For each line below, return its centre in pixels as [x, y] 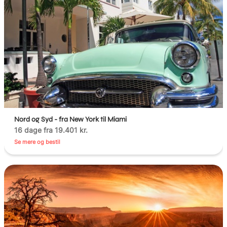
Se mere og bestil [37, 142]
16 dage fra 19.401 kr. [51, 130]
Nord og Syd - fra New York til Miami [71, 119]
